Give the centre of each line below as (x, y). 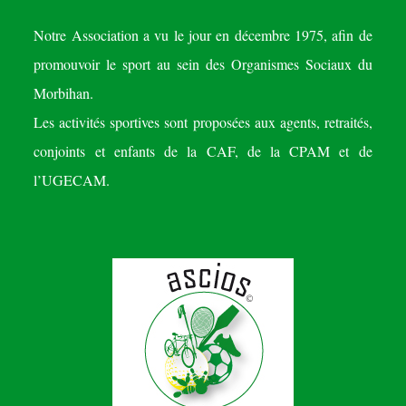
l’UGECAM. (72, 179)
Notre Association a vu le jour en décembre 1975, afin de (203, 34)
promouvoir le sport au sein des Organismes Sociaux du (203, 63)
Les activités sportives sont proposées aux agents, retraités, (203, 121)
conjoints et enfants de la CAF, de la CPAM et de (203, 150)
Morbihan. (64, 92)
